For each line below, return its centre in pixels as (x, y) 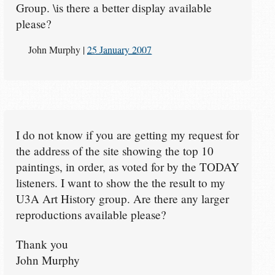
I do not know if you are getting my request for (127, 134)
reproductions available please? (91, 214)
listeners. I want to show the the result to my (120, 182)
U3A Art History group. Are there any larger (122, 198)
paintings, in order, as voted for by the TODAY (127, 166)
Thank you (42, 244)
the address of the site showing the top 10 (114, 150)
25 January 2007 (120, 49)
